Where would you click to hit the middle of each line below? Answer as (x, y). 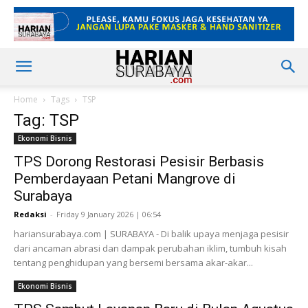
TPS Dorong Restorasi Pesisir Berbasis (139, 162)
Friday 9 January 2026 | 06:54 (109, 214)
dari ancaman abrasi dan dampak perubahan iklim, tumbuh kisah (150, 248)
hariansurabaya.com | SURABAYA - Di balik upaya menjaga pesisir (151, 234)
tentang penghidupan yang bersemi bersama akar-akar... (133, 263)
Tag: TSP (46, 120)
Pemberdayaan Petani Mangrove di (125, 179)
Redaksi (30, 214)
